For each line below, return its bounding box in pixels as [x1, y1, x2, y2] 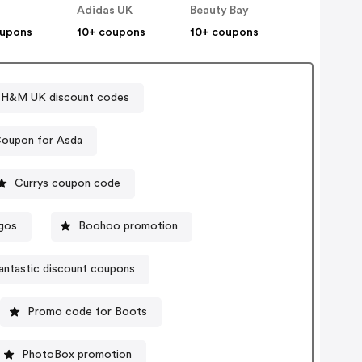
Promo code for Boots [27, 305, 148, 318]
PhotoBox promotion [22, 348, 133, 360]
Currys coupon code [15, 177, 121, 189]
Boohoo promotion [78, 220, 179, 232]
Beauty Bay [190, 5, 250, 17]
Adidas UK [77, 5, 133, 17]
